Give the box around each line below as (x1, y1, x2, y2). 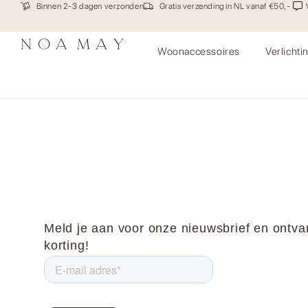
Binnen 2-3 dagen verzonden (36, 1, 144, 11)
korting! (44, 238, 89, 252)
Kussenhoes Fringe (70, 106, 239, 127)
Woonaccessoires (157, 45, 240, 58)
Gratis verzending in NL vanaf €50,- (159, 1, 291, 11)
